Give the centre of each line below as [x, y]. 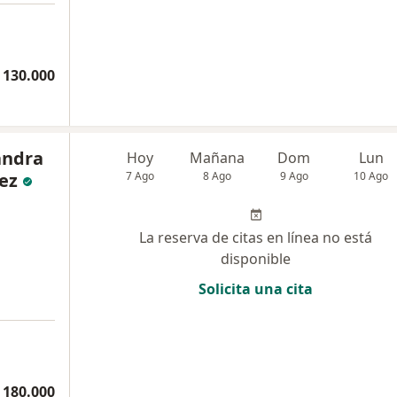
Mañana [218, 158]
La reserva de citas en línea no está [256, 237]
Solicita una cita [256, 289]
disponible [256, 259]
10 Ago [371, 176]
